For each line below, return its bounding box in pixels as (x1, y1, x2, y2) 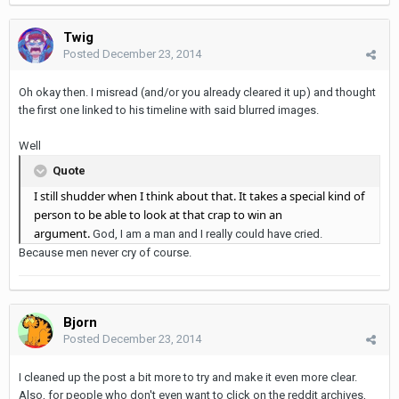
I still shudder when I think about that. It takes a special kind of (34, 187, 364, 204)
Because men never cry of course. (19, 245, 191, 259)
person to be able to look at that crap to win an (34, 206, 282, 223)
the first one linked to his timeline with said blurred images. (19, 102, 319, 117)
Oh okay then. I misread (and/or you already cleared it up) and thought (19, 85, 376, 99)
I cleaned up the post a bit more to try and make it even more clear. (19, 370, 357, 384)
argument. (34, 224, 93, 241)
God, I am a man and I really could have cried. (93, 226, 322, 240)
